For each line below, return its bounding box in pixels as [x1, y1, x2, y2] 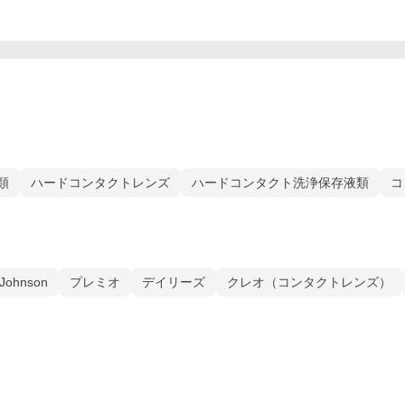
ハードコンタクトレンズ [31, 175, 170, 190]
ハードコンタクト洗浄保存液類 [192, 175, 369, 190]
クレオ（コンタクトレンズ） [227, 275, 391, 289]
